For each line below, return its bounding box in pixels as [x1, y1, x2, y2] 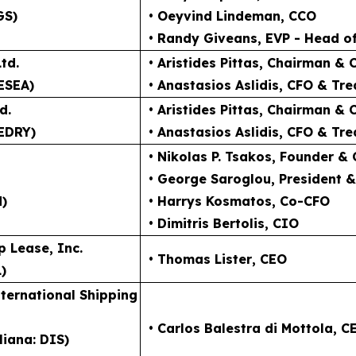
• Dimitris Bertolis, [149, 215, 273, 231]
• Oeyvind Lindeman [149, 7, 281, 24]
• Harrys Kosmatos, [149, 192, 280, 209]
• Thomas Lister [149, 250, 252, 267]
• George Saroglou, [149, 170, 279, 187]
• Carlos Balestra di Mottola [149, 319, 333, 336]
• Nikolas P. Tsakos [149, 148, 272, 164]
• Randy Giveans [149, 29, 257, 46]
